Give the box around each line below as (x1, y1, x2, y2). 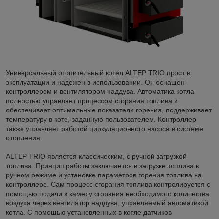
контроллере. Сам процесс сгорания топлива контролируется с (6, 180, 210, 189)
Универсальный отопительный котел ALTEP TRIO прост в (6, 69, 190, 77)
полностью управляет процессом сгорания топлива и (6, 97, 178, 105)
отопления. (6, 134, 42, 142)
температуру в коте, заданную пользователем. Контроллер (6, 115, 196, 124)
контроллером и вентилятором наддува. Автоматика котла (6, 88, 194, 96)
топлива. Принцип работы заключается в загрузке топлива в (6, 162, 199, 170)
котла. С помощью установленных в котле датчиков (6, 208, 172, 217)
